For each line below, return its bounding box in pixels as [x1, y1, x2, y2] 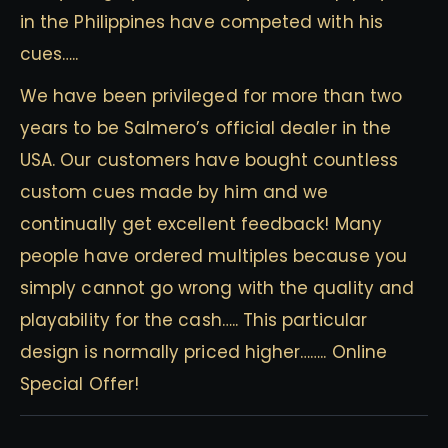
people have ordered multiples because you [20, 244, 407, 269]
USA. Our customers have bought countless [20, 148, 398, 173]
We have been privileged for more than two [20, 84, 402, 109]
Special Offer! [20, 372, 139, 397]
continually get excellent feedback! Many [20, 212, 382, 237]
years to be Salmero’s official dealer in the [20, 116, 392, 141]
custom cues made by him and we [20, 180, 329, 205]
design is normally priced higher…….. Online [20, 340, 388, 365]
